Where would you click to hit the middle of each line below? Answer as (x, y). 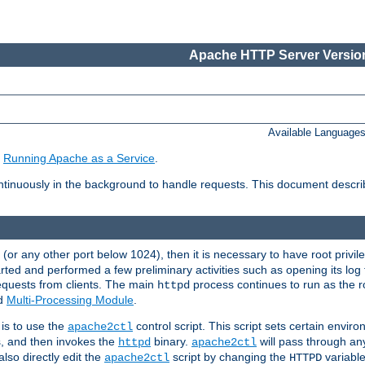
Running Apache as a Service (79, 158)
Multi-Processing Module (70, 299)
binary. (171, 341)
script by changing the (229, 356)
